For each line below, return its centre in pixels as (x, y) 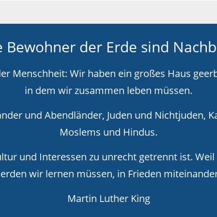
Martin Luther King (108, 198)
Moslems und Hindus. (108, 132)
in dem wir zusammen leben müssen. (108, 90)
